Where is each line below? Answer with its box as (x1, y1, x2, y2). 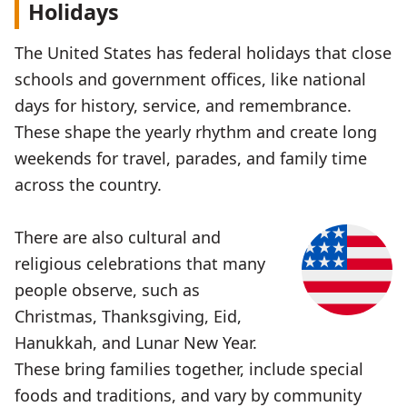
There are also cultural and (15, 225, 221, 248)
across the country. (15, 173, 162, 195)
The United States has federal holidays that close (15, 41, 392, 64)
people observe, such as (15, 278, 200, 301)
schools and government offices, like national (15, 67, 366, 90)
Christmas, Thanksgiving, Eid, (15, 304, 242, 327)
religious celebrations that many (15, 252, 265, 274)
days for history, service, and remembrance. (15, 94, 352, 116)
